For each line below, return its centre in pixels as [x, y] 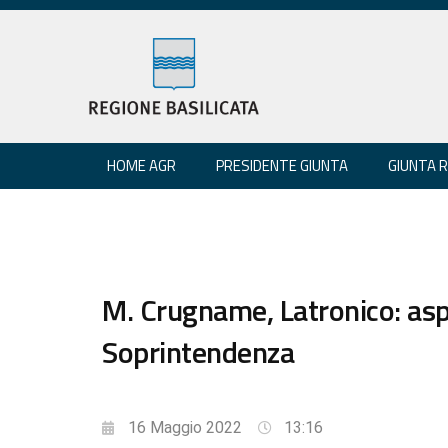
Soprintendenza [198, 351]
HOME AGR [141, 165]
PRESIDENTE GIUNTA [282, 165]
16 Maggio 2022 [185, 427]
